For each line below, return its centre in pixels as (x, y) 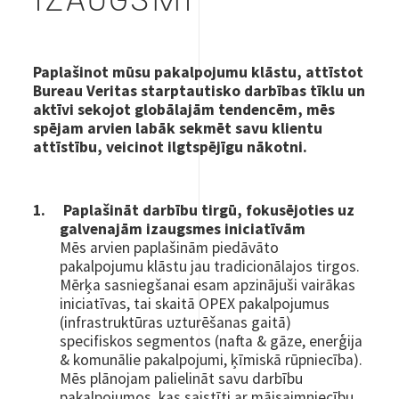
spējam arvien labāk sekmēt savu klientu (178, 128)
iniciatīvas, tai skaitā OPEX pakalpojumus (195, 303)
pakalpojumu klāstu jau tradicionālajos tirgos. (210, 266)
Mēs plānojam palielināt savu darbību (182, 378)
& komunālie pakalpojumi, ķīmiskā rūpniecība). (212, 359)
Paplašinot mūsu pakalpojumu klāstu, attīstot (199, 72)
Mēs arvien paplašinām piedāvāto (170, 247)
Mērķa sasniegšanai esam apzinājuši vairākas (208, 285)
